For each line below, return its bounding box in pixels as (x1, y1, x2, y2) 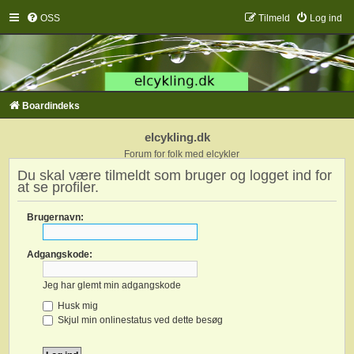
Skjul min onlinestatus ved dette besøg (55, 314, 223, 326)
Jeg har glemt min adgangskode (43, 279, 181, 291)
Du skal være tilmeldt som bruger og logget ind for (17, 167, 332, 183)
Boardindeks (22, 100, 80, 112)
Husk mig (55, 299, 98, 311)
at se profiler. (17, 179, 99, 195)
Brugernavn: (27, 211, 84, 223)
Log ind (310, 13, 342, 24)
